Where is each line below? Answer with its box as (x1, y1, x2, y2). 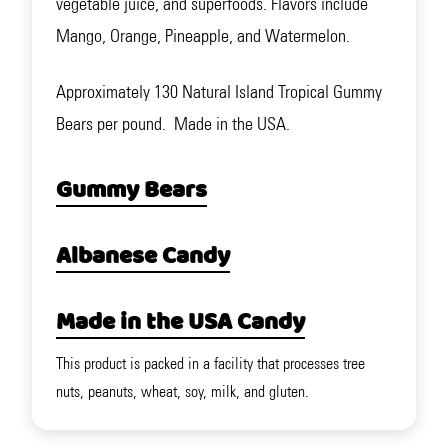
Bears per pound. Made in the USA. (56, 113, 290, 136)
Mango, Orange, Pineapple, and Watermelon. (56, 25, 358, 48)
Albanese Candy (56, 238, 230, 277)
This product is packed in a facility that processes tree (56, 354, 365, 374)
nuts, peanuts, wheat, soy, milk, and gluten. (56, 382, 309, 402)
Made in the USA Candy (56, 304, 305, 343)
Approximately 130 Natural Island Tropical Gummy (56, 81, 382, 104)
